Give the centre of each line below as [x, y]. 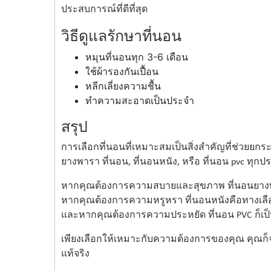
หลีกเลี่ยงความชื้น [123, 86]
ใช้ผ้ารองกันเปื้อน [122, 71]
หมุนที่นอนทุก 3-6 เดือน [136, 57]
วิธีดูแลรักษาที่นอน [121, 35]
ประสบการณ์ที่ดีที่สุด [104, 9]
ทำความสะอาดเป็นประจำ [139, 100]
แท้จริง [75, 254]
